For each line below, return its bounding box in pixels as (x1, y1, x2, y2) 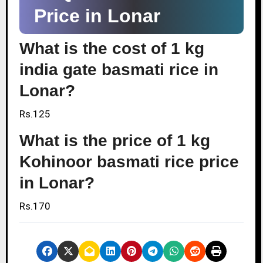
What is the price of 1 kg (19, 131, 210, 150)
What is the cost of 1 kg (19, 39, 204, 58)
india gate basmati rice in (19, 60, 218, 79)
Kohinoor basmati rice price (19, 152, 239, 171)
